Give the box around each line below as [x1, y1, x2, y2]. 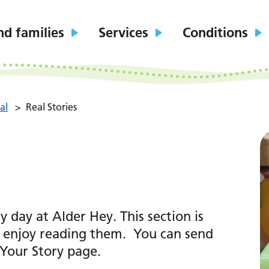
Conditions [183, 24, 249, 41]
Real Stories [26, 101, 77, 113]
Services [98, 24, 149, 41]
